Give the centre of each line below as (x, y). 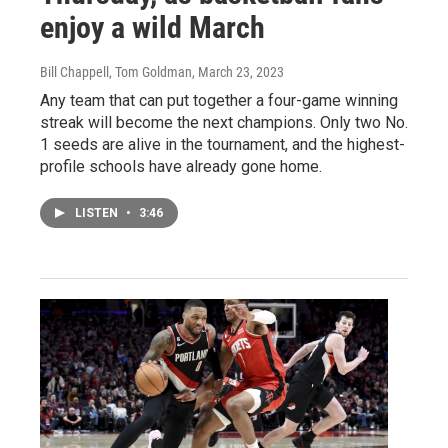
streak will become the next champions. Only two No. (224, 122)
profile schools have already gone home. (181, 166)
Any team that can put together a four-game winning (219, 100)
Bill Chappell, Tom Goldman (116, 71)
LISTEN (98, 212)
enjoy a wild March (152, 27)
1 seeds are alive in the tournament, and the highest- (222, 144)
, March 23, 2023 (238, 71)
